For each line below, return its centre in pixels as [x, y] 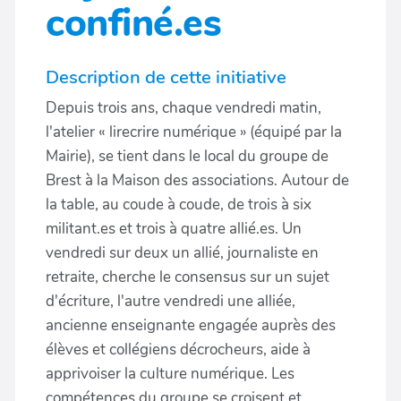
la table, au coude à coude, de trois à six [179, 205]
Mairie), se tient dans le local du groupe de [187, 156]
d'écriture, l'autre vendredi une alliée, [171, 301]
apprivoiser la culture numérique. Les [170, 374]
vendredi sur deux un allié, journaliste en [182, 253]
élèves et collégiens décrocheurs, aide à [178, 350]
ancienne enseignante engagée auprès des [191, 325]
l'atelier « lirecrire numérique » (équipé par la [194, 132]
